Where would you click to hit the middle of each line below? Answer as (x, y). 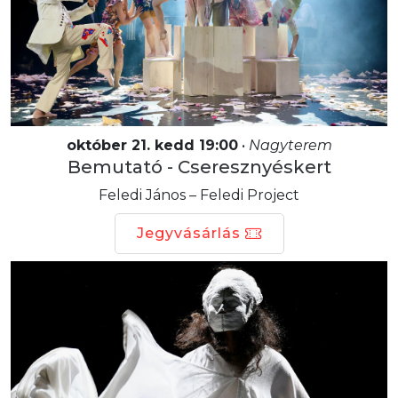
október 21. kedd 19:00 (152, 145)
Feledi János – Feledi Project (199, 195)
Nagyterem (290, 145)
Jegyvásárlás (188, 233)
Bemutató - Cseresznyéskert (199, 167)
